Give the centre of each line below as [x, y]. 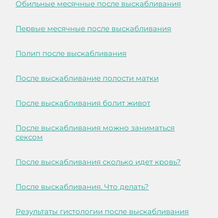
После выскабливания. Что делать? [82, 187]
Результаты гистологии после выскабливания [102, 212]
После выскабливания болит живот [83, 103]
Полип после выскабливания [71, 54]
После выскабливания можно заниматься [95, 128]
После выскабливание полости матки [87, 78]
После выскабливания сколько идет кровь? [98, 162]
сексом [29, 137]
